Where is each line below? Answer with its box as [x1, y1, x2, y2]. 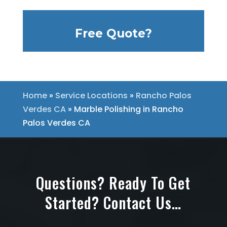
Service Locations [55, 90, 128, 101]
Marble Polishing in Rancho [73, 103, 183, 115]
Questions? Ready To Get [36, 171, 191, 194]
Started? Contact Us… [45, 191, 182, 214]
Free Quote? [74, 26, 152, 41]
